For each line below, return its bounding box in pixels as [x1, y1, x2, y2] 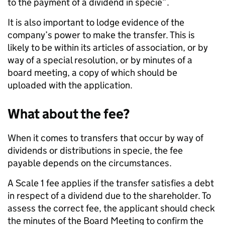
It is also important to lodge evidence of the [8, 16, 184, 28]
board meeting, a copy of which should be [8, 66, 177, 78]
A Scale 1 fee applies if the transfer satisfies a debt [8, 177, 214, 189]
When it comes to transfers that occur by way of [8, 132, 203, 144]
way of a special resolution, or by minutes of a [8, 54, 192, 66]
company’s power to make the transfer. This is [8, 29, 195, 41]
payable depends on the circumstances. [8, 157, 174, 169]
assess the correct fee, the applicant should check [8, 202, 215, 214]
